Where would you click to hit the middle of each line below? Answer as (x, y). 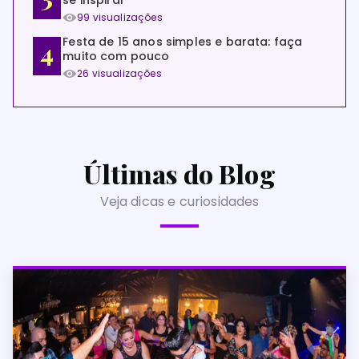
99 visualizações (120, 17)
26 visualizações (119, 73)
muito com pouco (116, 56)
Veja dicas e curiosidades (179, 202)
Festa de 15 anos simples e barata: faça (183, 42)
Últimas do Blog (179, 173)
